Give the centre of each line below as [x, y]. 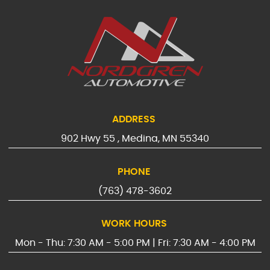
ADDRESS [134, 120]
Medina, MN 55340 [165, 139]
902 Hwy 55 [88, 139]
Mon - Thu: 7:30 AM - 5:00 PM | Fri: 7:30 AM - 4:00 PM [135, 243]
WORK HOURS [134, 224]
